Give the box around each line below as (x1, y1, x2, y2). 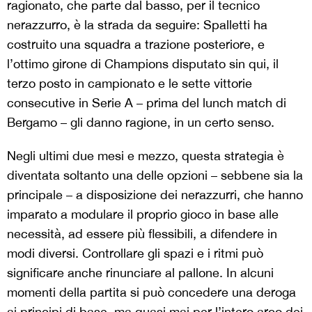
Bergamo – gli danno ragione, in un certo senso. (7, 115, 274, 130)
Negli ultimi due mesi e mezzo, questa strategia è (7, 148, 284, 163)
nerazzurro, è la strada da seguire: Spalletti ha (7, 17, 267, 32)
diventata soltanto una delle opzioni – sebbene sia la (7, 168, 303, 182)
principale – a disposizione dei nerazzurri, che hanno (7, 187, 303, 202)
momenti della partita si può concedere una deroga (7, 285, 296, 299)
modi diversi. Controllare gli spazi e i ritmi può (7, 246, 263, 260)
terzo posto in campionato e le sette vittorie (7, 76, 252, 91)
